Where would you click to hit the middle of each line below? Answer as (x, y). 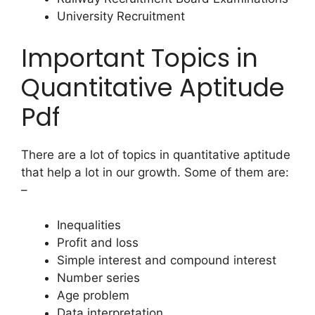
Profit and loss (98, 243)
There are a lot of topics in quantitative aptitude (156, 154)
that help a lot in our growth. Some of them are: (155, 172)
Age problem (93, 296)
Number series (98, 278)
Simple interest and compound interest (167, 261)
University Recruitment (121, 17)
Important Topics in (140, 58)
